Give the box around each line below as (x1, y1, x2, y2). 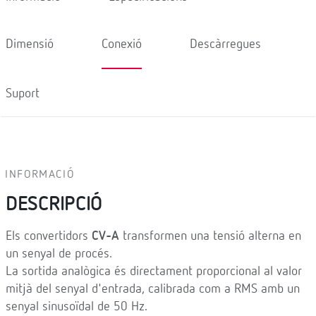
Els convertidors (6, 230, 92, 243)
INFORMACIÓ (5, 169, 75, 181)
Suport (6, 87, 39, 99)
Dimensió (6, 37, 54, 51)
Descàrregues (190, 37, 261, 51)
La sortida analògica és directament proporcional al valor (6, 265, 302, 278)
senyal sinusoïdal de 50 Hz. (6, 300, 147, 313)
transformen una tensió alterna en (119, 230, 301, 243)
